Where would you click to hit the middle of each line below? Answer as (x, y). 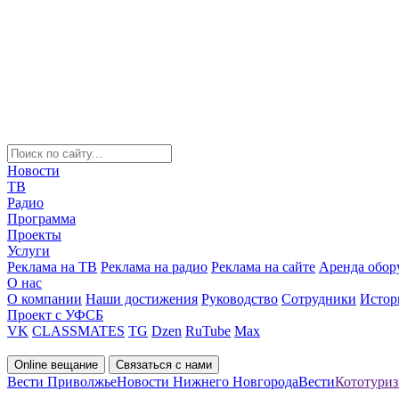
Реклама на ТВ (52, 267)
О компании (45, 299)
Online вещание (56, 365)
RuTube (208, 331)
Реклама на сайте (263, 267)
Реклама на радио (154, 267)
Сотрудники (319, 299)
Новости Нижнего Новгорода (208, 382)
